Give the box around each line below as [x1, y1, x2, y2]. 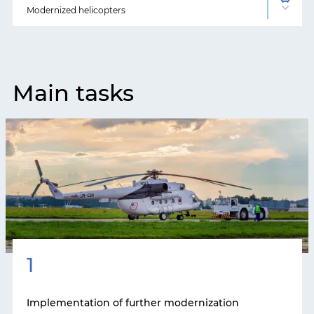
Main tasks [13, 79, 134, 107]
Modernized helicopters [27, 5, 125, 15]
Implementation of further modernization [27, 296, 239, 309]
